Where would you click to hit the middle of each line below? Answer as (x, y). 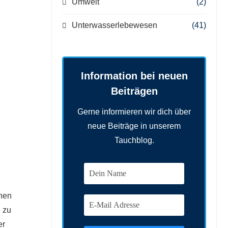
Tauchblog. (134, 140)
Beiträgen (134, 91)
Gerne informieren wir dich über (134, 111)
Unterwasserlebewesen (115, 25)
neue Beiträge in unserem (134, 126)
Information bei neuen (134, 76)
